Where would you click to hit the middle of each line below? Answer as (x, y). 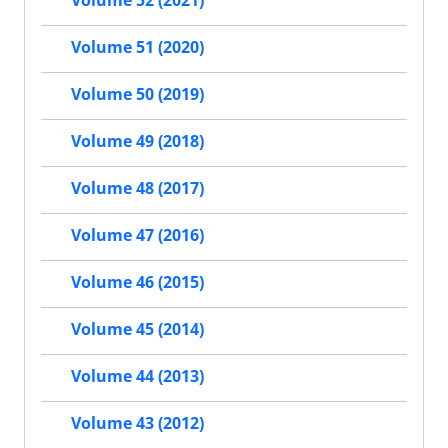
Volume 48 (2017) (137, 187)
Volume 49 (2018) (137, 140)
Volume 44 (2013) (137, 375)
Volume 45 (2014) (137, 328)
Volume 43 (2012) (137, 422)
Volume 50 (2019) (137, 93)
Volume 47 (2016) (137, 234)
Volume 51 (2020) (137, 46)
